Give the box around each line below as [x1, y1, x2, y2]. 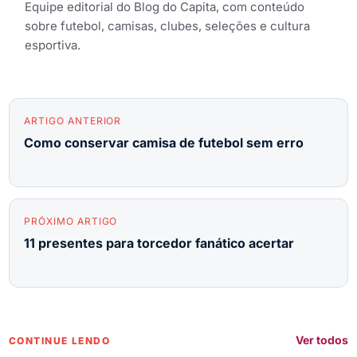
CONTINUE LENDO [9, 334, 111, 347]
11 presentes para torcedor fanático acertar [24, 234, 294, 251]
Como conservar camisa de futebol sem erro [24, 134, 304, 151]
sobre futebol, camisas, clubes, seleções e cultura [25, 18, 310, 33]
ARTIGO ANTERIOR [24, 114, 122, 127]
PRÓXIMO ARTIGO [24, 214, 118, 227]
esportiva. [25, 37, 80, 53]
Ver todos [296, 332, 348, 347]
